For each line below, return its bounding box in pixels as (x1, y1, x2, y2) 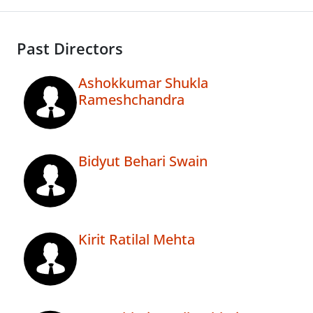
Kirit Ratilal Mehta (78, 230, 195, 249)
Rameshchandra (78, 90, 184, 110)
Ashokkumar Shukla (78, 73, 208, 93)
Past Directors (17, 38, 123, 59)
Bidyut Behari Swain (78, 152, 208, 171)
